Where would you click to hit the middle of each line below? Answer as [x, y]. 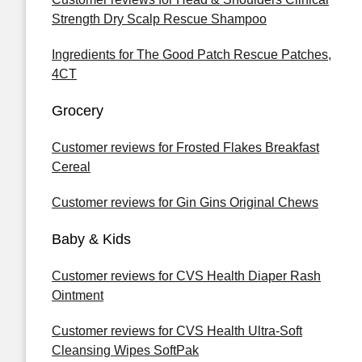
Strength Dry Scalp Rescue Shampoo [159, 19]
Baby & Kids [91, 239]
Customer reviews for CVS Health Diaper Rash [186, 276]
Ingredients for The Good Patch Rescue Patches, [192, 55]
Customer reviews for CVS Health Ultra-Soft [177, 331]
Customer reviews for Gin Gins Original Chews [185, 202]
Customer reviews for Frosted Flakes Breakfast [185, 147]
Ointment [78, 295]
